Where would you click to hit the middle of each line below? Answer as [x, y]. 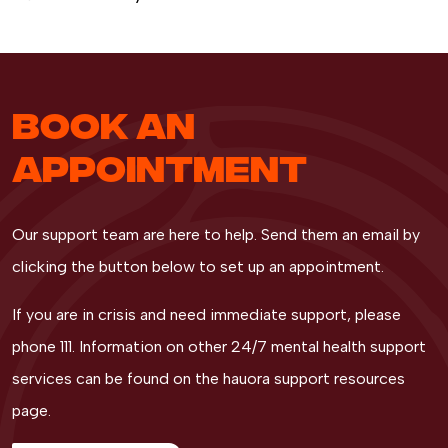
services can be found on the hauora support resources [208, 379]
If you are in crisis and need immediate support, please [206, 315]
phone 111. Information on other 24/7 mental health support [219, 347]
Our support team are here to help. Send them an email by [216, 235]
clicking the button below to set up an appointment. [198, 267]
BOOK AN [103, 122]
